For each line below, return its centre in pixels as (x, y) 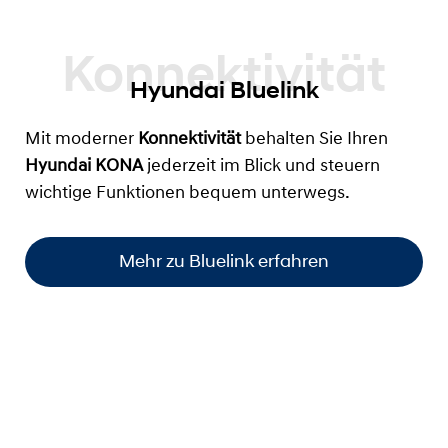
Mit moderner (81, 139)
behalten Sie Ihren (314, 139)
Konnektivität (189, 139)
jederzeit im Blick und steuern (263, 166)
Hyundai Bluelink (224, 89)
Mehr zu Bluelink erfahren (224, 261)
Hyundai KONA (86, 166)
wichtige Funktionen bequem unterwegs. (187, 193)
